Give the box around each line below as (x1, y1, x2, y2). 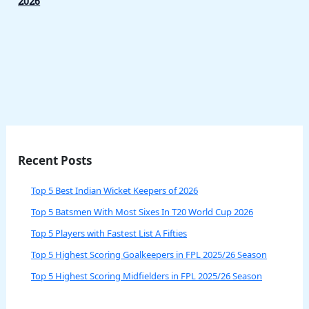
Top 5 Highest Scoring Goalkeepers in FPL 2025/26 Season (31, 248, 268, 261)
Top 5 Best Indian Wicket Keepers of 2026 (31, 183, 199, 197)
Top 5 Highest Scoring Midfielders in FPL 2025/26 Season (31, 269, 263, 282)
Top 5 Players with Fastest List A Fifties (31, 226, 188, 239)
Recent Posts (18, 152, 92, 168)
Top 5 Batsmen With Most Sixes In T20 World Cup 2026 (31, 205, 254, 218)
